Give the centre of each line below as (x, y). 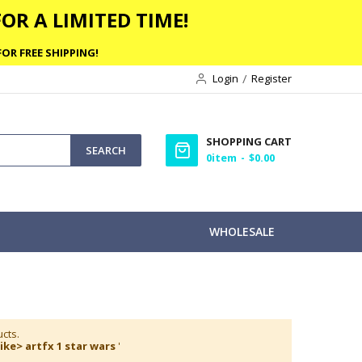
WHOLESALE (242, 231)
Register (271, 78)
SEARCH (106, 150)
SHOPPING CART (249, 141)
